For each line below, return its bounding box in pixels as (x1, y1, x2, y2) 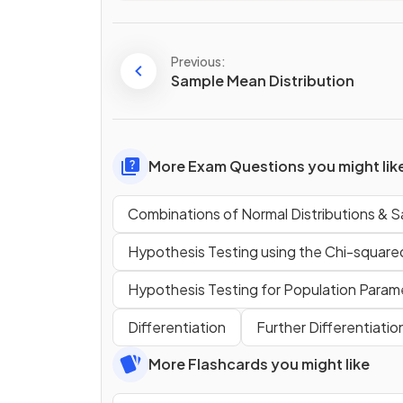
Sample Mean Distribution (171, 70, 354, 90)
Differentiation (128, 318, 226, 337)
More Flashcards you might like (148, 354, 370, 374)
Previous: (171, 52, 226, 69)
